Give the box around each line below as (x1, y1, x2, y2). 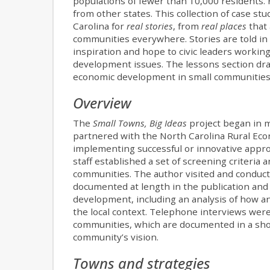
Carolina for (73, 20, 127, 33)
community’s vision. (73, 231, 159, 243)
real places (201, 20, 246, 33)
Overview (73, 93, 131, 113)
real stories (127, 20, 173, 33)
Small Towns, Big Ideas (93, 117, 187, 130)
